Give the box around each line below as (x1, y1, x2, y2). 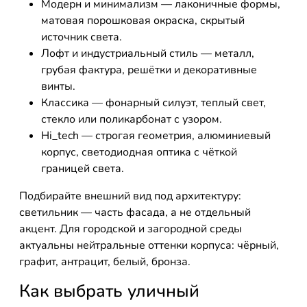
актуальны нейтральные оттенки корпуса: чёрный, (19, 238, 279, 253)
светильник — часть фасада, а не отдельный (19, 205, 251, 220)
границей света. (41, 161, 124, 176)
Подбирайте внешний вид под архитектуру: (19, 188, 241, 204)
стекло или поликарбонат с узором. (41, 112, 222, 127)
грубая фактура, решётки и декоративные (41, 62, 257, 77)
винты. (41, 79, 75, 94)
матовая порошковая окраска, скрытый (41, 13, 245, 28)
